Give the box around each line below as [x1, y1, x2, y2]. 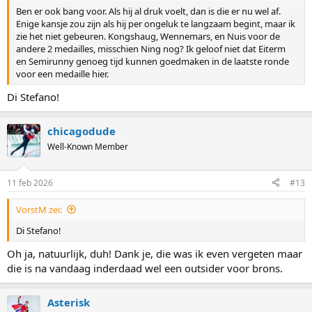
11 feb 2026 [7, 176, 53, 189]
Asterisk [47, 295, 90, 310]
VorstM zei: [16, 203, 62, 216]
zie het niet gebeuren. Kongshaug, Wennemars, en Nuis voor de [16, 29, 280, 42]
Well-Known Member [47, 141, 128, 153]
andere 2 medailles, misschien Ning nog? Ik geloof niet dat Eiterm [16, 42, 286, 55]
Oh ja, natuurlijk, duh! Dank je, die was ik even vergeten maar [7, 247, 302, 261]
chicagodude [47, 124, 116, 139]
